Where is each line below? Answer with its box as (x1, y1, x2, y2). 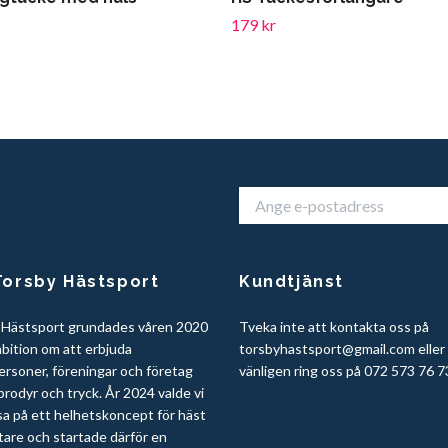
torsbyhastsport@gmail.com (239, 339, 415, 357)
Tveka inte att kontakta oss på (239, 317, 429, 335)
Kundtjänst (239, 271, 344, 291)
